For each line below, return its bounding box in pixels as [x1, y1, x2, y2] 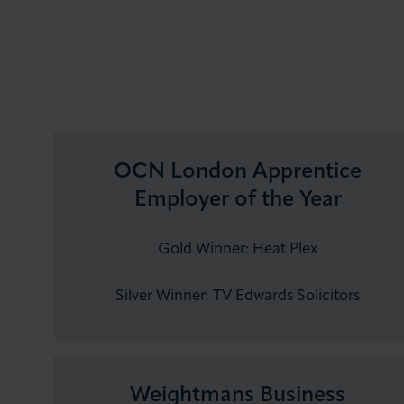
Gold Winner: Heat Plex [158, 242, 318, 258]
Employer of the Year [133, 189, 342, 212]
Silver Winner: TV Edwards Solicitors [115, 289, 361, 305]
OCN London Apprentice [114, 161, 363, 184]
